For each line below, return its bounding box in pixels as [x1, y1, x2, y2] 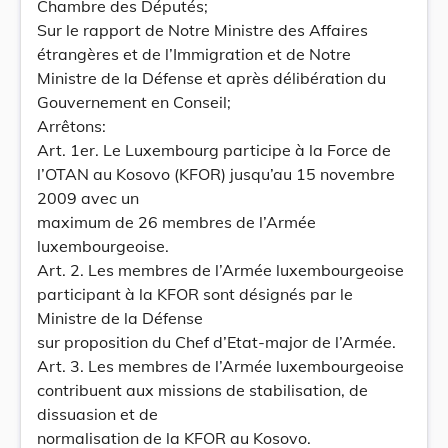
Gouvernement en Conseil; [37, 92, 231, 112]
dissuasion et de [37, 404, 158, 424]
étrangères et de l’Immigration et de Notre [37, 44, 351, 64]
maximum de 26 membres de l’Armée [37, 212, 316, 232]
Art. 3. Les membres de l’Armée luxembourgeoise [37, 356, 404, 376]
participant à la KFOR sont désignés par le [37, 284, 353, 304]
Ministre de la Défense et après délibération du [37, 68, 386, 88]
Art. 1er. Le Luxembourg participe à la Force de [37, 140, 391, 160]
